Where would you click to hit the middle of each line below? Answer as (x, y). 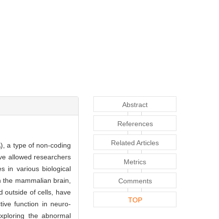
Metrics (135, 162)
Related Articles (135, 142)
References (135, 123)
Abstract (135, 104)
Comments (135, 181)
